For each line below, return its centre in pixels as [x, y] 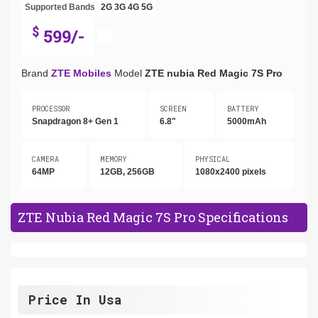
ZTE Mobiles [81, 73]
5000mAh [247, 121]
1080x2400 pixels [231, 171]
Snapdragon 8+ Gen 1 [75, 121]
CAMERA [45, 159]
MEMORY [113, 159]
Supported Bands [60, 7]
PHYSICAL [213, 159]
